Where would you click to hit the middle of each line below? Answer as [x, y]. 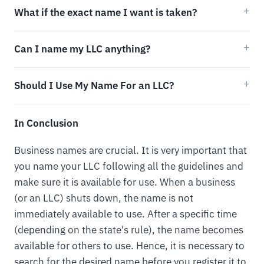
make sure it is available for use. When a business [125, 182]
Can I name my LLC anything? [82, 49]
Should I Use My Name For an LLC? [94, 85]
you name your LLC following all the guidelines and [129, 166]
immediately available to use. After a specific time [126, 214]
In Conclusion [46, 123]
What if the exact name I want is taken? [105, 12]
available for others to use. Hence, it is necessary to [129, 245]
